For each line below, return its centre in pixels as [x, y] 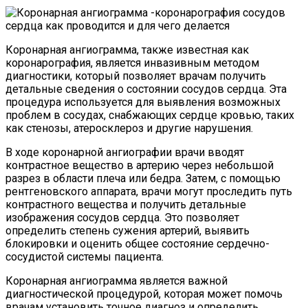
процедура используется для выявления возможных [143, 102]
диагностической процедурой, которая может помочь [144, 294]
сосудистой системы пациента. [85, 256]
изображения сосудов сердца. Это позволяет [122, 217]
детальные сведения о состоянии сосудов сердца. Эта [146, 89]
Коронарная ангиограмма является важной [117, 280]
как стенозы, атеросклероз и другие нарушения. [129, 128]
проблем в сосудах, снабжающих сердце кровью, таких [150, 115]
